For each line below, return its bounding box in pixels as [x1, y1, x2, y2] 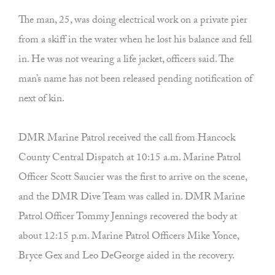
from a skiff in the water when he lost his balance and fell [18, 32, 252, 50]
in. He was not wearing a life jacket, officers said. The [18, 52, 234, 70]
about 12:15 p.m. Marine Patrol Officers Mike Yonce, [18, 228, 239, 247]
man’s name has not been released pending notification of [18, 71, 252, 90]
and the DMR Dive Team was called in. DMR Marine [18, 189, 245, 207]
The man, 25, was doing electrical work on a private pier [18, 12, 247, 31]
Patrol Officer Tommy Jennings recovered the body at [18, 209, 237, 227]
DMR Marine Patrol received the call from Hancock [18, 130, 235, 149]
